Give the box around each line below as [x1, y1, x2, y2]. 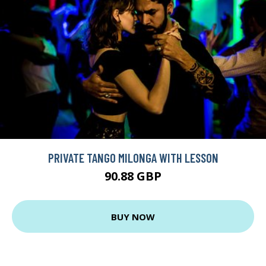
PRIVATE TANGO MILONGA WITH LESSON [47, 150, 218, 166]
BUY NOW [111, 210, 155, 223]
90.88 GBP [104, 168, 161, 185]
